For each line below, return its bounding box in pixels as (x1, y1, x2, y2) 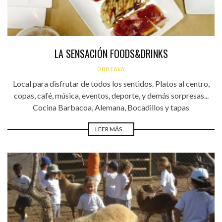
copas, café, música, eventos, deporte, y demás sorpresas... (13, 91, 209, 101)
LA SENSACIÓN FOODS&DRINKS (54, 46, 168, 61)
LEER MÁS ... (95, 125, 127, 133)
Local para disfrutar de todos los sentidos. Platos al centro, (12, 79, 210, 89)
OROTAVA (97, 65, 125, 74)
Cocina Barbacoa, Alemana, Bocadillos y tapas (33, 103, 189, 112)
